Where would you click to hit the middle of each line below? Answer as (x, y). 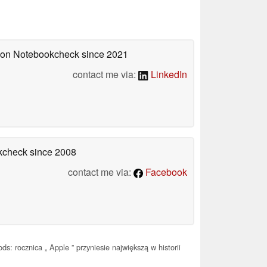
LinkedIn (168, 74)
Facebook (165, 172)
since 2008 (52, 151)
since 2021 (104, 54)
